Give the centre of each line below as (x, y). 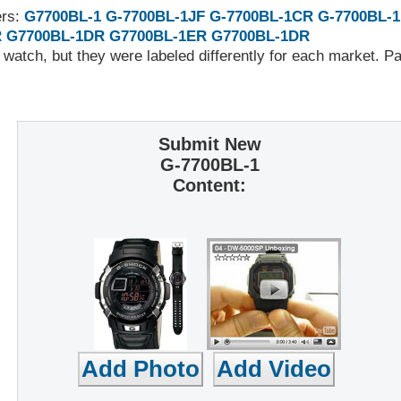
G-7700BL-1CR (261, 17)
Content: (209, 185)
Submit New (209, 144)
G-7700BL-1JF (155, 17)
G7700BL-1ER (158, 37)
